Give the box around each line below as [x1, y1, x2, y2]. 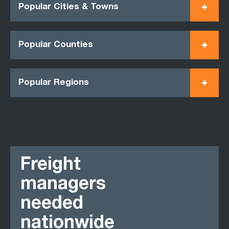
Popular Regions [18, 78, 89, 87]
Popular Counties [18, 40, 93, 50]
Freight [20, 157, 81, 175]
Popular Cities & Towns [18, 3, 119, 12]
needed [20, 196, 83, 214]
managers [20, 176, 106, 194]
